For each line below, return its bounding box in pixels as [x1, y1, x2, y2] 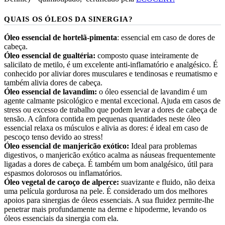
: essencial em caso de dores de [117, 33, 215, 42]
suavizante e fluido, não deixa [119, 177, 215, 186]
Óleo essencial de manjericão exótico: [4, 141, 129, 150]
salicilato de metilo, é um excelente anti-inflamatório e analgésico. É [4, 60, 218, 69]
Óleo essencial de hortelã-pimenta [4, 33, 117, 42]
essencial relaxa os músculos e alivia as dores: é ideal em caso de [4, 123, 208, 132]
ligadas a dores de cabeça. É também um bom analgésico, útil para [4, 159, 213, 168]
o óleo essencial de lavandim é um [97, 87, 207, 96]
